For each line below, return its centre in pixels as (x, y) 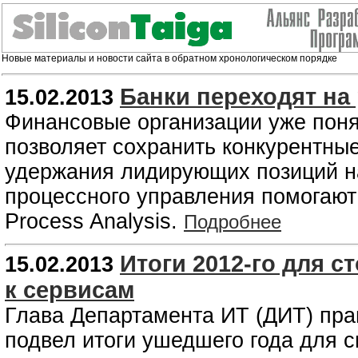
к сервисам (70, 290)
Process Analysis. (94, 221)
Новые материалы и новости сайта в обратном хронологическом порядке (169, 58)
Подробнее (233, 222)
